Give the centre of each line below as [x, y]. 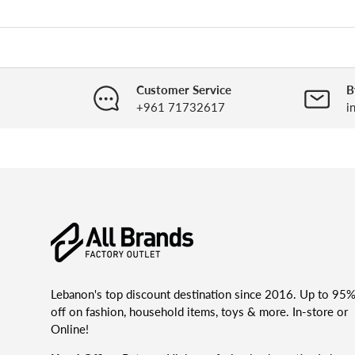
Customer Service [184, 90]
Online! [70, 328]
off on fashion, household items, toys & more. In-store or [199, 311]
